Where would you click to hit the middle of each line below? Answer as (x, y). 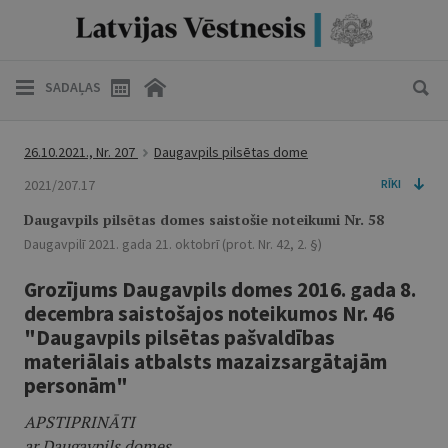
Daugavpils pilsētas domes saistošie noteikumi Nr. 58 (204, 219)
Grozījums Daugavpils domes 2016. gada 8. (220, 289)
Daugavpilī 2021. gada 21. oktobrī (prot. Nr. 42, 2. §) (173, 244)
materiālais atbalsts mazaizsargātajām (205, 361)
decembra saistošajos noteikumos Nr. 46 (209, 313)
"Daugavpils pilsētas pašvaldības (179, 337)
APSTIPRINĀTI (79, 422)
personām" (76, 385)
